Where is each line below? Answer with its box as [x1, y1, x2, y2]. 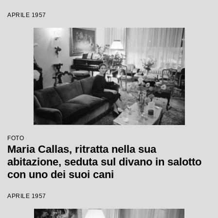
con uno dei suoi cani [7, 168, 114, 181]
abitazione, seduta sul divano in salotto [7, 156, 201, 168]
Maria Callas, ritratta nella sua [7, 143, 156, 155]
